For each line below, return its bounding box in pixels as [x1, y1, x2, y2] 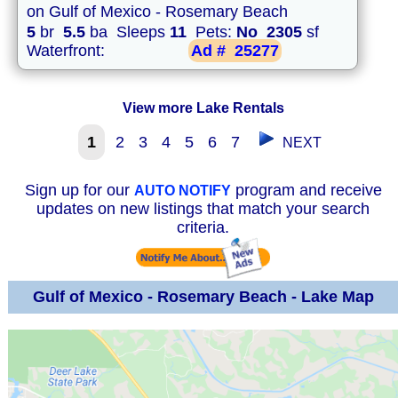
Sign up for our [24, 181, 134, 200]
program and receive [230, 181, 382, 200]
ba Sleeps [85, 23, 170, 42]
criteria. [177, 219, 229, 237]
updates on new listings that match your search [36, 200, 370, 219]
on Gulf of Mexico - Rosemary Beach [27, 3, 288, 21]
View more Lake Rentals [122, 100, 284, 116]
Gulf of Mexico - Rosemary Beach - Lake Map [32, 288, 374, 306]
